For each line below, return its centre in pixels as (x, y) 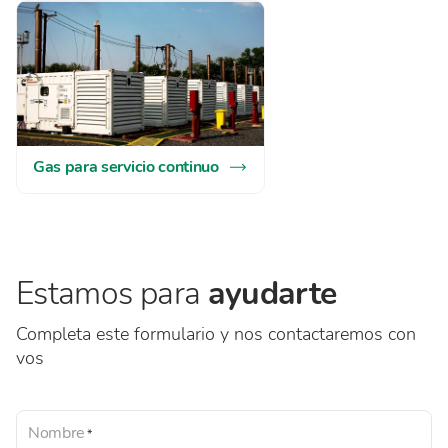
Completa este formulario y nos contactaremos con (216, 334)
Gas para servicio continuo (126, 167)
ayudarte (272, 294)
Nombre (57, 433)
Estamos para (112, 294)
